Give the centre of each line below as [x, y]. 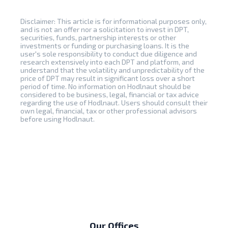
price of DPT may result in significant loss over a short [108, 78]
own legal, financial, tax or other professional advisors [109, 110]
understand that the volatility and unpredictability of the [112, 70]
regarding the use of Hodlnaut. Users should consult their [114, 102]
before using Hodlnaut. [58, 119]
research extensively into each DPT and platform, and [107, 62]
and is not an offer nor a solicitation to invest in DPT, [105, 29]
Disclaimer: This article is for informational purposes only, [113, 21]
